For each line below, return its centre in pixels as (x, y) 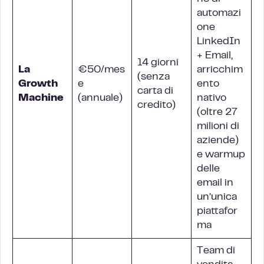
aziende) (218, 141)
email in (215, 183)
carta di (155, 91)
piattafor (217, 212)
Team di (216, 251)
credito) (156, 105)
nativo (212, 98)
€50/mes (101, 70)
